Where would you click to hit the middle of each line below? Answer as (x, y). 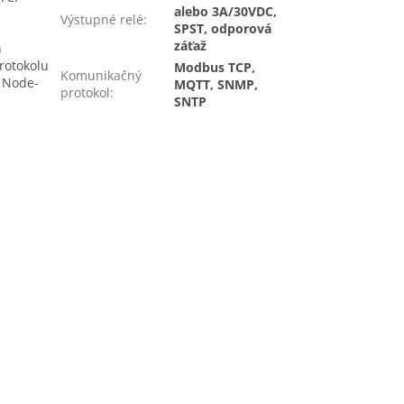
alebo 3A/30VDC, (226, 12)
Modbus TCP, (215, 68)
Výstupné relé (102, 20)
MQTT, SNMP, (216, 85)
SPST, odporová (223, 29)
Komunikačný (101, 76)
